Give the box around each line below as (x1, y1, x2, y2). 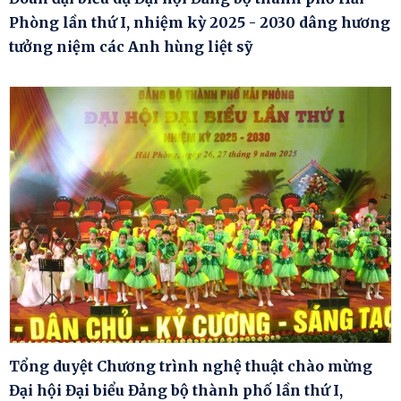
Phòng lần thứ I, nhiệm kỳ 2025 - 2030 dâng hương (9, 13, 390, 32)
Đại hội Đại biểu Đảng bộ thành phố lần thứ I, (9, 380, 343, 399)
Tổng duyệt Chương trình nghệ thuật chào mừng (9, 356, 372, 375)
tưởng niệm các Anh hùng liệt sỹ (9, 38, 252, 56)
